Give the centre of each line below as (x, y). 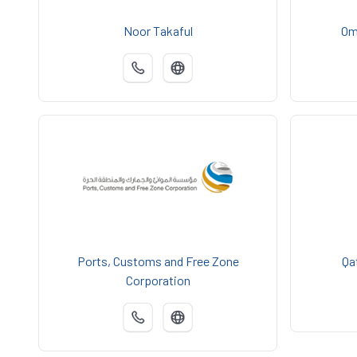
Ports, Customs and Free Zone (158, 261)
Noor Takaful (158, 30)
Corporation (158, 280)
